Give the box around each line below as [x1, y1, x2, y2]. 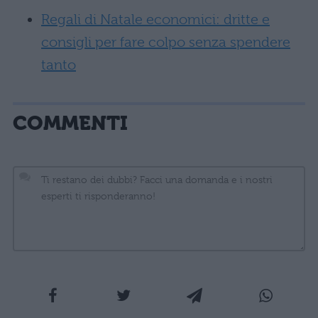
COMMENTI [13, 111, 128, 136]
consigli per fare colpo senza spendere [41, 34, 290, 51]
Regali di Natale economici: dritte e [41, 11, 270, 28]
